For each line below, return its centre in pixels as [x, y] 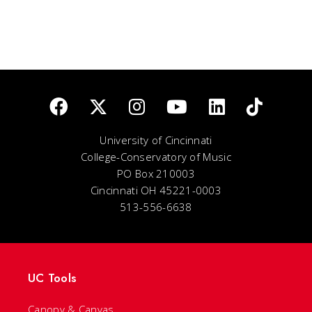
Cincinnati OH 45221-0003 [156, 190]
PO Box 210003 [156, 173]
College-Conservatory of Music [156, 156]
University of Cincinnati [156, 140]
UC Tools [52, 278]
